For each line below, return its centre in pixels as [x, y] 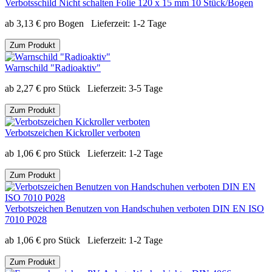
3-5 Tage [146, 88]
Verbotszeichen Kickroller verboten [73, 132]
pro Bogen [63, 23]
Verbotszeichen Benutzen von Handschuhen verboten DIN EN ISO [134, 208]
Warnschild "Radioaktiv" [53, 67]
